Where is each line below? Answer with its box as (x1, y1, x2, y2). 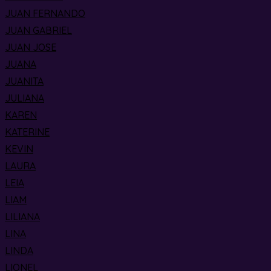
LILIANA (5, 211, 40, 223)
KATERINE (5, 126, 50, 138)
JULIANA (5, 92, 44, 104)
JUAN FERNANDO (5, 7, 85, 19)
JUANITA (5, 75, 44, 87)
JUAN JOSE (5, 41, 56, 53)
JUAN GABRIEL (5, 24, 72, 36)
